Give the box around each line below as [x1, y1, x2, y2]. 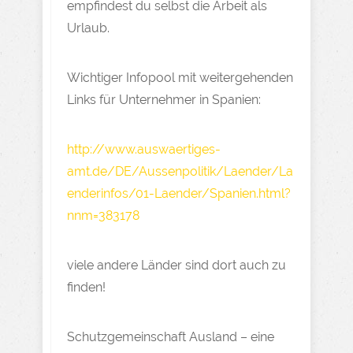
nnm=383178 [67, 208, 139, 223]
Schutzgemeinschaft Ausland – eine [67, 329, 274, 344]
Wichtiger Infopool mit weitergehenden [67, 70, 293, 85]
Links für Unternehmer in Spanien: [67, 92, 261, 107]
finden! [67, 280, 106, 295]
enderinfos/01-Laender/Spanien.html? [67, 186, 291, 201]
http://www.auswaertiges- [67, 142, 221, 157]
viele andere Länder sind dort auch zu [67, 258, 286, 273]
